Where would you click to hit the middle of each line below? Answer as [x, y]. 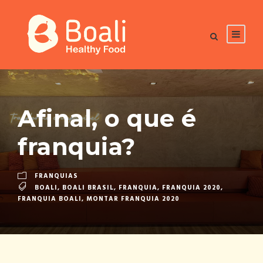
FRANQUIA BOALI [50, 199]
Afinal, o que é [107, 118]
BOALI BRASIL [88, 188]
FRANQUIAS [56, 176]
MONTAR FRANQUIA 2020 [133, 199]
